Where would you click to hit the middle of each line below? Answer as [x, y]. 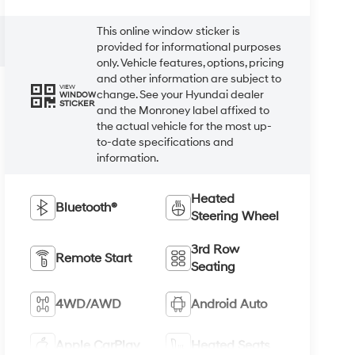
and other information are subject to [189, 79]
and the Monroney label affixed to [183, 111]
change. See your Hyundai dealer [181, 95]
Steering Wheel [235, 217]
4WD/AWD [89, 305]
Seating [213, 267]
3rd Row [215, 250]
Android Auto [229, 305]
